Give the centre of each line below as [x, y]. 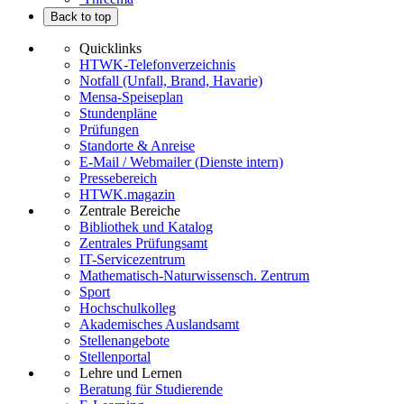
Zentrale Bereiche [130, 211]
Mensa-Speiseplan [131, 97]
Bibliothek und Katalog [146, 227]
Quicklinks [110, 49]
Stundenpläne [118, 114]
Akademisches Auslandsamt [159, 325]
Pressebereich [118, 179]
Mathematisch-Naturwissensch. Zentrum [194, 276]
